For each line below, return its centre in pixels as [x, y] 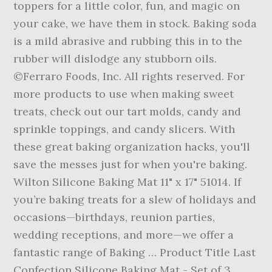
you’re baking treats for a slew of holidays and [135, 199]
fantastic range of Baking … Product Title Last [135, 252]
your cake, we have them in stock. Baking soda [135, 23]
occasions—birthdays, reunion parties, [114, 217]
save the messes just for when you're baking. [131, 164]
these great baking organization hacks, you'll [132, 147]
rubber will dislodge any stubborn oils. [115, 59]
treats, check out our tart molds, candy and [127, 111]
